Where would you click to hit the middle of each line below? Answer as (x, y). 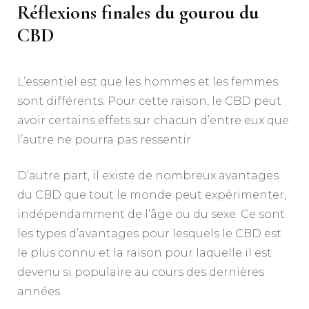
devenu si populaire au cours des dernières (141, 272)
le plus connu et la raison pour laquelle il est (144, 253)
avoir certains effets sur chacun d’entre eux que (153, 121)
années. (40, 292)
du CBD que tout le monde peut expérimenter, (152, 195)
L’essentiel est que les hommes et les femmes (148, 82)
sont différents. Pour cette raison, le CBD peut (149, 101)
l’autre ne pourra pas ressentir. (105, 140)
